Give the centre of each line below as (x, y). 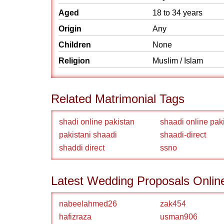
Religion (74, 61)
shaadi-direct (183, 135)
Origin (70, 29)
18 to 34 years (177, 13)
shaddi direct (82, 148)
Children (75, 45)
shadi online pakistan (97, 122)
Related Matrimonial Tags (118, 99)
